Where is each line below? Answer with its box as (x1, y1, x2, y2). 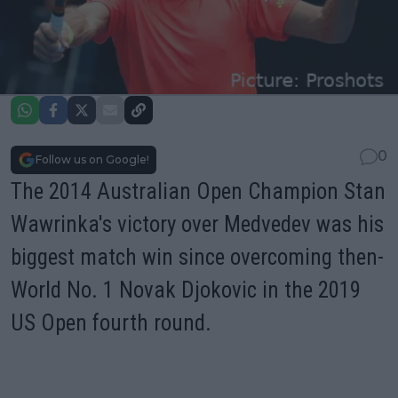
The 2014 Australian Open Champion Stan (11, 179, 386, 205)
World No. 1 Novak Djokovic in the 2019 (11, 277, 361, 304)
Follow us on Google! (36, 153, 149, 167)
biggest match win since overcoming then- (11, 244, 384, 271)
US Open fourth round (11, 310, 205, 337)
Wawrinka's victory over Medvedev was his (11, 211, 384, 238)
